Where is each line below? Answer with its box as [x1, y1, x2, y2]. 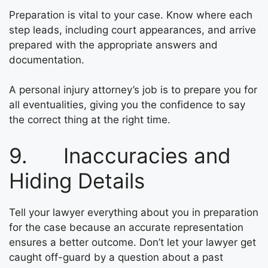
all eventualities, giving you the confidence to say [9, 99, 245, 111]
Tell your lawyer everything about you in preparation [9, 206, 258, 218]
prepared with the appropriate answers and [9, 38, 218, 51]
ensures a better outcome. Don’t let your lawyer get [9, 236, 256, 248]
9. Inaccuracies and [9, 142, 231, 168]
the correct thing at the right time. [9, 114, 170, 126]
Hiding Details [9, 167, 145, 193]
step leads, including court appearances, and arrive [9, 23, 256, 36]
